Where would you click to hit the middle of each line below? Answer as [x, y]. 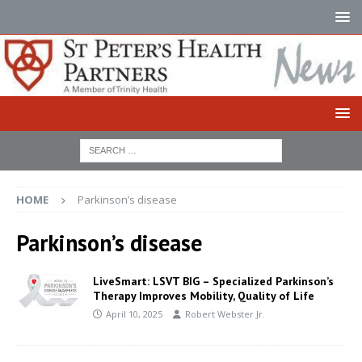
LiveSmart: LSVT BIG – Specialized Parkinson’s [213, 281]
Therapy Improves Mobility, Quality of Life [204, 295]
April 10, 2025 [134, 314]
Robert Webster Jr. [225, 314]
